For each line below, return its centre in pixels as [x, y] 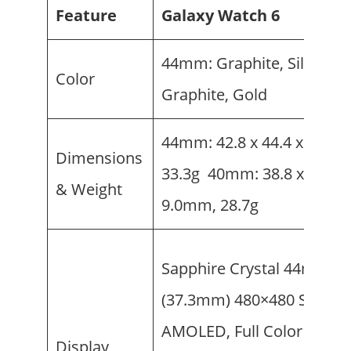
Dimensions [99, 158]
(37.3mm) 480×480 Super [251, 300]
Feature [86, 16]
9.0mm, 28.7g [210, 205]
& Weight [89, 190]
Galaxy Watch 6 [236, 16]
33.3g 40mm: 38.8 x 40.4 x [255, 174]
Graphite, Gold [214, 95]
